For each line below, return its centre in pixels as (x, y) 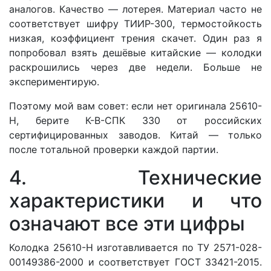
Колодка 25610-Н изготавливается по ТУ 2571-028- (135, 247)
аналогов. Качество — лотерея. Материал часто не (135, 9)
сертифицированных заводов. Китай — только (135, 135)
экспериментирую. (54, 81)
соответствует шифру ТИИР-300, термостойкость (135, 23)
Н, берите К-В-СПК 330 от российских (135, 120)
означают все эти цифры (127, 223)
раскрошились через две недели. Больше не (135, 67)
